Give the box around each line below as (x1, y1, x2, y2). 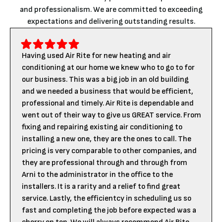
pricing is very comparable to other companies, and (22, 146, 197, 156)
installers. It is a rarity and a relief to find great (22, 181, 180, 191)
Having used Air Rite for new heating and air (22, 51, 171, 60)
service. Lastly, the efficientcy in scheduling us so (22, 193, 191, 203)
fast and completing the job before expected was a (22, 205, 196, 215)
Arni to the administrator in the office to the (22, 169, 173, 179)
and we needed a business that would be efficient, (22, 86, 193, 96)
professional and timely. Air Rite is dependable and (22, 98, 194, 108)
